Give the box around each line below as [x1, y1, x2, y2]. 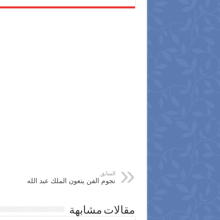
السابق [100, 170, 115, 177]
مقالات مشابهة [69, 205, 135, 217]
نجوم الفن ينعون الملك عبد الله [27, 177, 115, 185]
